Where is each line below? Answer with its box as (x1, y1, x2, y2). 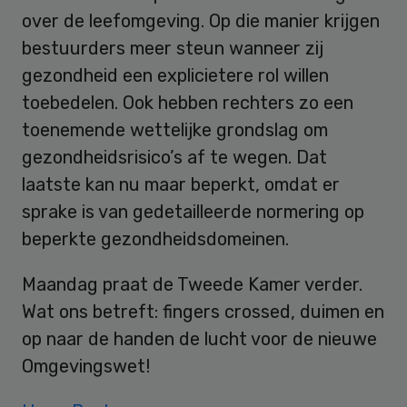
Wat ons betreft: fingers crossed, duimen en (22, 301, 384, 323)
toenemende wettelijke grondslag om (22, 119, 328, 142)
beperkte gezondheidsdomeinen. (22, 228, 289, 251)
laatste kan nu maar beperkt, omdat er (22, 174, 340, 196)
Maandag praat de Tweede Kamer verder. (22, 273, 362, 296)
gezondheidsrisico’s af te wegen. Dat (22, 146, 327, 169)
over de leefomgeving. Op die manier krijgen (22, 10, 380, 33)
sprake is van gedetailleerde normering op (22, 201, 364, 223)
